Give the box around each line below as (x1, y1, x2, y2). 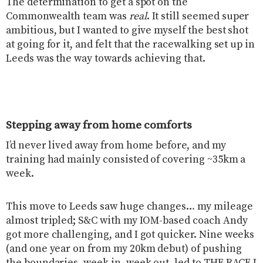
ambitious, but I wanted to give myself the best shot (6, 23, 249, 37)
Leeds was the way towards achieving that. (6, 52, 205, 65)
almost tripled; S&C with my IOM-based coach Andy (6, 214, 248, 228)
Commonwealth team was (6, 9, 129, 23)
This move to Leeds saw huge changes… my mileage (6, 200, 253, 214)
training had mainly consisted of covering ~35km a (6, 153, 246, 167)
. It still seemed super (146, 9, 249, 23)
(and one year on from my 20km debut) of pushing (6, 242, 242, 256)
